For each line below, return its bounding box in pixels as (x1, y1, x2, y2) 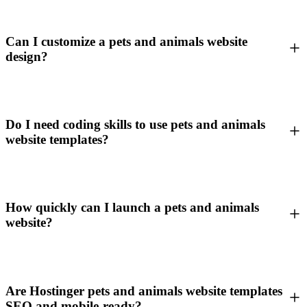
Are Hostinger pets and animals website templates (5, 283, 282, 298)
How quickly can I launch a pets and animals (5, 200, 259, 215)
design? (5, 49, 48, 64)
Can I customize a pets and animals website (5, 34, 247, 49)
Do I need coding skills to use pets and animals (5, 117, 265, 132)
